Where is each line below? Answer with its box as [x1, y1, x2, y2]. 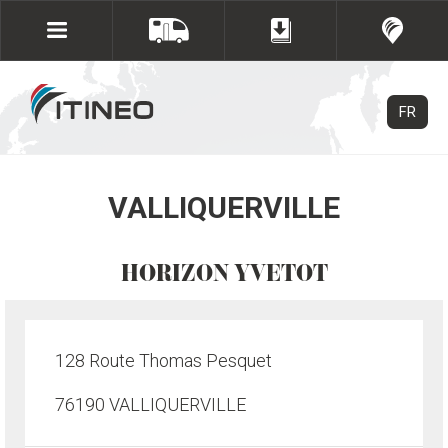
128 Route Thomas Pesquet [55, 350, 272, 371]
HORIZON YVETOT [120, 259, 328, 287]
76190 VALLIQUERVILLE [55, 394, 246, 415]
